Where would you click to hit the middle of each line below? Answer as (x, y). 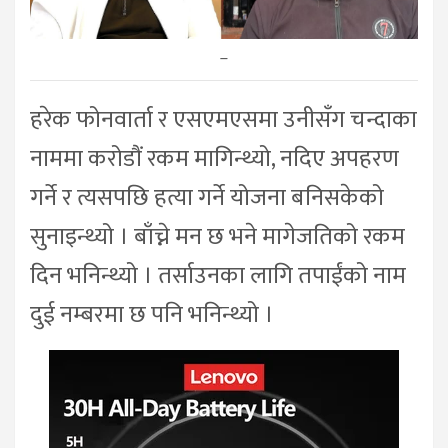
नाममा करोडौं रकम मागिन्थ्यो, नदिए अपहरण (214, 159)
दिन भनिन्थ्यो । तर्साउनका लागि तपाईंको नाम (218, 276)
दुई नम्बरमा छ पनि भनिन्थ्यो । (152, 315)
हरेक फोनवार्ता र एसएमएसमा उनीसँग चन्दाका (223, 120)
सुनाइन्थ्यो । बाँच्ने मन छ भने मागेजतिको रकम (217, 237)
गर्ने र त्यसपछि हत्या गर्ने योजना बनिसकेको (207, 198)
